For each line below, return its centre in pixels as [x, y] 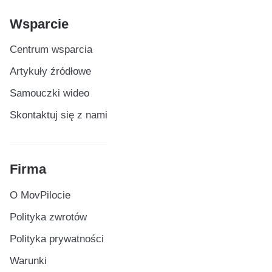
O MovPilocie [40, 195]
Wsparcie [39, 24]
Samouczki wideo [49, 93]
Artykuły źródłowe [50, 72]
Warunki [28, 260]
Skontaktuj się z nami [58, 115]
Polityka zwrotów [48, 217]
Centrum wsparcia [51, 50]
